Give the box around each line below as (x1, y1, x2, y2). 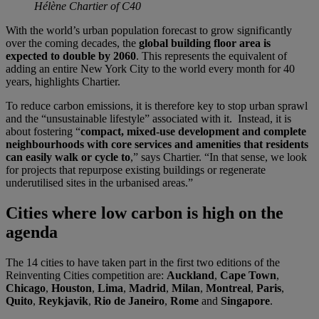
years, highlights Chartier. (6, 75, 120, 88)
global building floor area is (139, 37, 271, 50)
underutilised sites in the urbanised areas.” (6, 177, 193, 189)
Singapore (221, 294, 270, 307)
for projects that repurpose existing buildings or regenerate (6, 164, 266, 177)
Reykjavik (38, 294, 88, 307)
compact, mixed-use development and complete (80, 125, 306, 138)
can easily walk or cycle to (6, 151, 130, 164)
